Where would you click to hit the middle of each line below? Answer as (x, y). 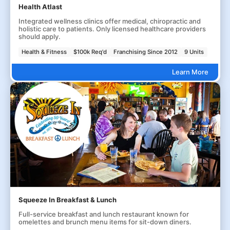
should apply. (39, 36)
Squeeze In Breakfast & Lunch (67, 199)
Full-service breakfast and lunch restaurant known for (103, 214)
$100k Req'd (90, 52)
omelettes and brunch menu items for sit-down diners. (105, 222)
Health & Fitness (44, 52)
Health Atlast (40, 6)
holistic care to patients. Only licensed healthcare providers (112, 28)
